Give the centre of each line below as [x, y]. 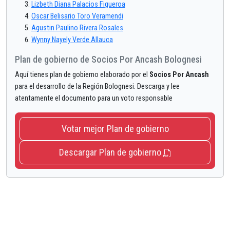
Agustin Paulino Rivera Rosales [77, 28]
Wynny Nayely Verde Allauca [72, 40]
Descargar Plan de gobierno [111, 152]
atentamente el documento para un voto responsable [94, 99]
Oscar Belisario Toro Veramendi [77, 16]
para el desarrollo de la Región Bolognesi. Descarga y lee [97, 87]
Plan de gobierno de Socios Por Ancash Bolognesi [108, 60]
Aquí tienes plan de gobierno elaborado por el [82, 75]
